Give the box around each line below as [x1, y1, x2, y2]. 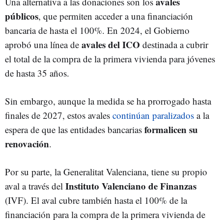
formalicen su [142, 122, 198, 136]
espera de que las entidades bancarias [5, 123, 142, 136]
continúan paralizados [110, 109, 194, 121]
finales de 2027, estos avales [5, 109, 110, 121]
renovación [5, 137, 49, 150]
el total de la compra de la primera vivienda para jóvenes [5, 52, 215, 65]
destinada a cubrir [142, 38, 208, 51]
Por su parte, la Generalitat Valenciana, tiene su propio [5, 165, 207, 178]
